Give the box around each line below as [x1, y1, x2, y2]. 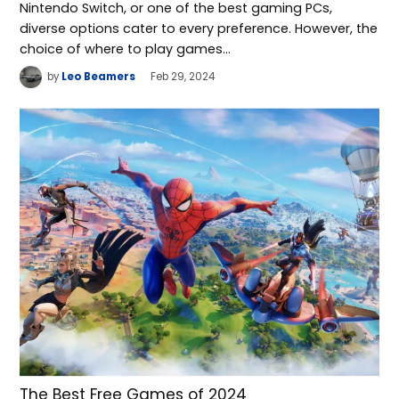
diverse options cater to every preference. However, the [20, 19, 379, 37]
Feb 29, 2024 [151, 69, 216, 85]
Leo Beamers [61, 69, 136, 85]
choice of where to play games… [20, 39, 232, 58]
